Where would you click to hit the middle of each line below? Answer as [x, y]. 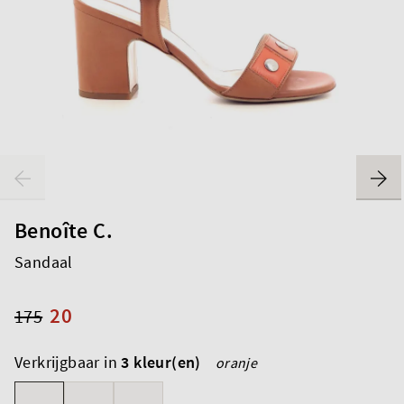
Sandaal [44, 262]
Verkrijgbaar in [68, 362]
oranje [236, 362]
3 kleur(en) [161, 362]
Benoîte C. [64, 230]
